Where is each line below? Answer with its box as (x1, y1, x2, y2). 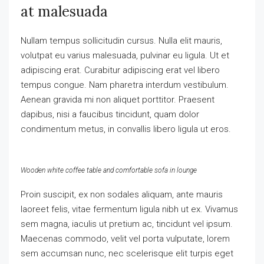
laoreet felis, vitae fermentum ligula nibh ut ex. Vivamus (21, 204, 238, 214)
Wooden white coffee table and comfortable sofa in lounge (21, 166, 197, 174)
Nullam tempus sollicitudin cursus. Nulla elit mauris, (21, 35, 222, 46)
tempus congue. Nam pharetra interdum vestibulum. (21, 80, 229, 90)
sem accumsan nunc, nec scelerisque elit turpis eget (21, 248, 233, 259)
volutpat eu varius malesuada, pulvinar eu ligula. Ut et (21, 50, 229, 61)
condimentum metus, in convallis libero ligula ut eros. (21, 124, 231, 134)
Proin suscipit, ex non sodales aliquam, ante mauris (21, 189, 223, 200)
